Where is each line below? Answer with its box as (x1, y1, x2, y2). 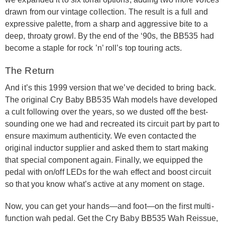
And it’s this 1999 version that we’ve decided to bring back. (5, 83, 216, 92)
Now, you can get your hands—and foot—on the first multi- (5, 202, 214, 211)
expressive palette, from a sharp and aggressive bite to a (5, 20, 208, 29)
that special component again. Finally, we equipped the (5, 156, 203, 165)
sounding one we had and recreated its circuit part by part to (5, 120, 220, 129)
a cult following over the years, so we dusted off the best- (5, 107, 208, 117)
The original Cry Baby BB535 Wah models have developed (5, 95, 218, 104)
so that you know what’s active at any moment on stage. (5, 180, 205, 189)
